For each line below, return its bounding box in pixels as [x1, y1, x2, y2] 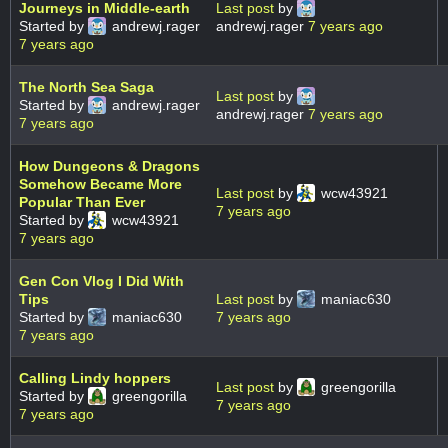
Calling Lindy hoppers [19, 370, 171, 387]
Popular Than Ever [19, 194, 145, 211]
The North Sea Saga [19, 79, 154, 96]
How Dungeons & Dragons [19, 158, 200, 175]
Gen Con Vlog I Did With [19, 273, 184, 290]
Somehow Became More [19, 176, 182, 193]
